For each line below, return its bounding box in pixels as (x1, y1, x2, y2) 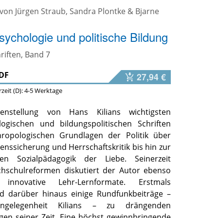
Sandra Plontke (70, 6, 126, 17)
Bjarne (135, 6, 160, 17)
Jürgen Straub (15, 6, 66, 17)
